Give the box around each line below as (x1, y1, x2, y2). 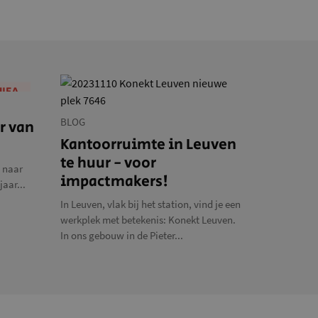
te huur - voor (60, 153, 156, 175)
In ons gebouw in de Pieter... (60, 229, 183, 243)
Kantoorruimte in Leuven (60, 134, 236, 156)
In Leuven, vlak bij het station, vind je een (60, 197, 241, 212)
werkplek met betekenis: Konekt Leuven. (60, 213, 236, 227)
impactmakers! (60, 171, 168, 193)
